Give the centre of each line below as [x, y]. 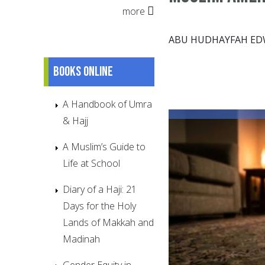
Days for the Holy [99, 206]
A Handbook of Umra [107, 104]
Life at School [91, 163]
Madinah [81, 239]
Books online [83, 71]
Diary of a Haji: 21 [100, 189]
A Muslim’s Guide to [104, 146]
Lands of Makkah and [108, 222]
